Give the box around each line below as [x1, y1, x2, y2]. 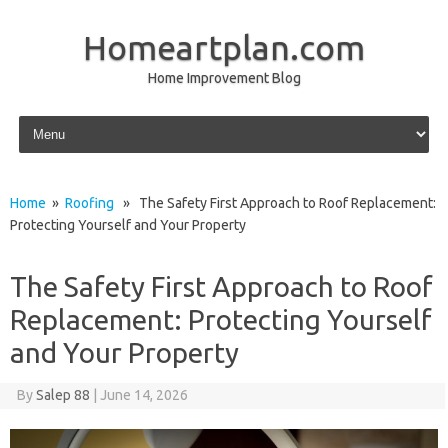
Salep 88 [35, 387, 90, 403]
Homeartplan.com [83, 28, 365, 66]
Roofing [65, 195, 114, 211]
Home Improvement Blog [147, 70, 301, 86]
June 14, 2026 [99, 387, 188, 403]
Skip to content [14, 111, 109, 127]
